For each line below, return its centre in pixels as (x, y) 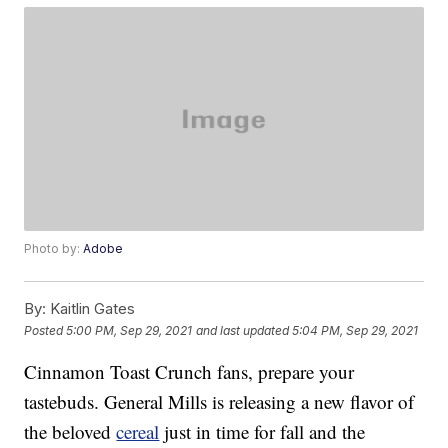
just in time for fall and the (262, 432)
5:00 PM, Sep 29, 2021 (129, 330)
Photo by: (54, 249)
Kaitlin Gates (91, 309)
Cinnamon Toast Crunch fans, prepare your (189, 372)
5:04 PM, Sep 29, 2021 (355, 330)
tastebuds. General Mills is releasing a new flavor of (219, 402)
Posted (45, 330)
